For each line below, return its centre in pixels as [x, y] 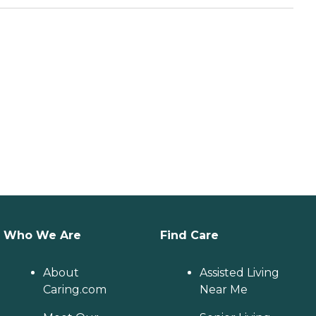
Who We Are [43, 235]
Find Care [189, 235]
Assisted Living [239, 273]
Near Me [223, 290]
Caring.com [75, 290]
